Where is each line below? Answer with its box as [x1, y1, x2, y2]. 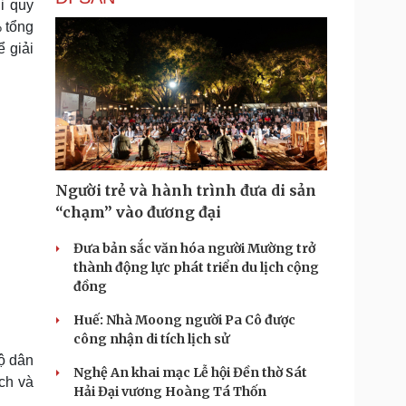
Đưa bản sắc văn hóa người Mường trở [73, 240, 315, 256]
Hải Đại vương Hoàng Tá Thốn [73, 383, 266, 400]
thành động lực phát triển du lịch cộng [73, 259, 319, 275]
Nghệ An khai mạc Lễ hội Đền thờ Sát [73, 364, 307, 381]
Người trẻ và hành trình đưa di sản [55, 181, 316, 199]
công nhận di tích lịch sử [73, 331, 229, 347]
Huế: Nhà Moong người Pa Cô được [73, 312, 295, 328]
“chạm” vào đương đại [55, 203, 221, 221]
